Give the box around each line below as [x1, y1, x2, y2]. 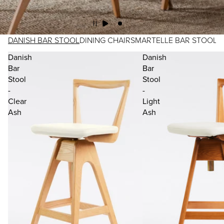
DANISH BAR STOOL [8, 34, 79, 45]
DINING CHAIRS [79, 34, 135, 45]
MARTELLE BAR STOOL [135, 34, 217, 45]
